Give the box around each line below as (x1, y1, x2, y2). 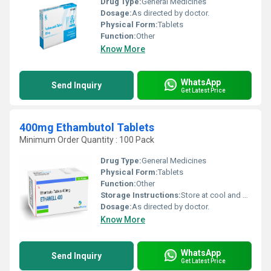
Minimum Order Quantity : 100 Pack (19, 135, 154, 145)
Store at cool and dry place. (181, 191, 243, 200)
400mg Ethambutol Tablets (19, 121, 154, 134)
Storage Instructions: (100, 191, 181, 200)
